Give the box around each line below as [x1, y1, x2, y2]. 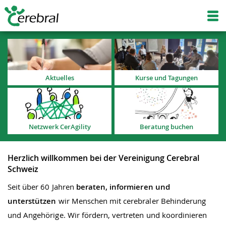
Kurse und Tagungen [135, 73, 198, 82]
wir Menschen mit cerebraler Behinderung [56, 196, 206, 206]
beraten [76, 182, 106, 192]
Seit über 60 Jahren [8, 182, 76, 192]
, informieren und [105, 182, 170, 192]
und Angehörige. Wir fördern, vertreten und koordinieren [8, 210, 207, 220]
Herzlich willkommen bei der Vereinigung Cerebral [8, 152, 199, 163]
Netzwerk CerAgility [28, 122, 91, 131]
